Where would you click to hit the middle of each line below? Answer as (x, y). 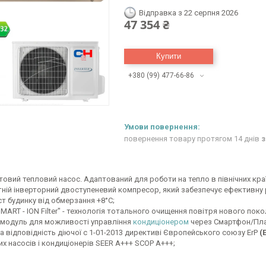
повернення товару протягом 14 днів (193, 139)
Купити (169, 56)
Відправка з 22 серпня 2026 (189, 13)
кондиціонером (161, 222)
